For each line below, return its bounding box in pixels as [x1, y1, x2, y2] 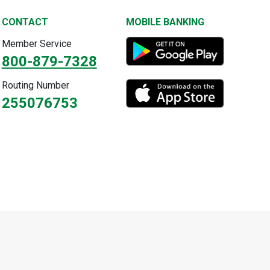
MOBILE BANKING [126, 16, 205, 28]
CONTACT [1, 16, 48, 28]
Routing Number [1, 80, 69, 92]
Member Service [1, 38, 72, 50]
